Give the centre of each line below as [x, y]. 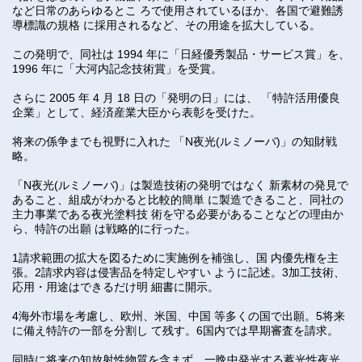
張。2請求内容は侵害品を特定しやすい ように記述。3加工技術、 [179, 272]
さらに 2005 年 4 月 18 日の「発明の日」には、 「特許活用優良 [176, 98]
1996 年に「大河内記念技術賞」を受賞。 [117, 69]
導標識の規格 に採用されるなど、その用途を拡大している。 [166, 25]
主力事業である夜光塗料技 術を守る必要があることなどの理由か [178, 214]
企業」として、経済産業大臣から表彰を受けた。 [137, 112]
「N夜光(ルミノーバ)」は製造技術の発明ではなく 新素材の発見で [180, 185]
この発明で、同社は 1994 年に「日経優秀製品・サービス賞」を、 [181, 54]
